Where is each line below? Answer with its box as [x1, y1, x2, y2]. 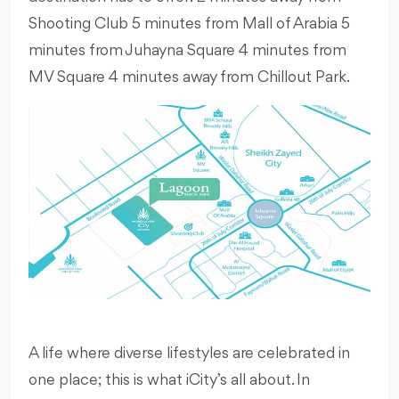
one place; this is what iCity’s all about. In [28, 371, 310, 388]
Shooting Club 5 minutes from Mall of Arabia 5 [28, 15, 350, 32]
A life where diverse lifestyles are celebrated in [28, 345, 350, 362]
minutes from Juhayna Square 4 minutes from [28, 42, 346, 59]
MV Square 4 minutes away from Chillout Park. [28, 69, 350, 85]
